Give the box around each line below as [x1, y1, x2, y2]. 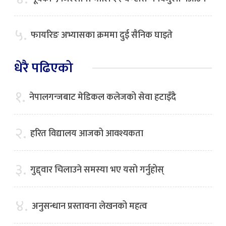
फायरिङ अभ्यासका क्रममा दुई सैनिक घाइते [31, 28, 173, 43]
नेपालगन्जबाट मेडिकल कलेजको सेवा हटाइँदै [29, 90, 176, 105]
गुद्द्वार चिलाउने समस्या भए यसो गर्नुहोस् [30, 162, 164, 178]
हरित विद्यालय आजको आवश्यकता [30, 126, 143, 142]
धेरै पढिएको [14, 56, 73, 80]
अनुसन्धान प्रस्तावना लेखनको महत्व [32, 199, 147, 214]
